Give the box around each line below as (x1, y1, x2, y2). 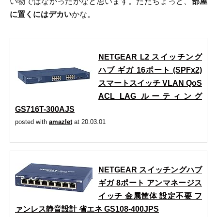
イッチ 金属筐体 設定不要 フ (98, 191, 202, 201)
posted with (15, 118, 49, 125)
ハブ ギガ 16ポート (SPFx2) (98, 65, 202, 74)
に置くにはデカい (10, 10, 72, 18)
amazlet (49, 118, 72, 125)
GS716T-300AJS (15, 105, 75, 113)
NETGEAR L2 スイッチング (98, 52, 202, 61)
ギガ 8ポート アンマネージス (98, 178, 202, 187)
